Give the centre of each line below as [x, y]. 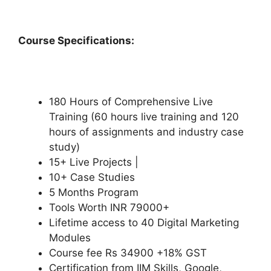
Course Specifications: [76, 41]
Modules [70, 238]
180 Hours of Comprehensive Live [131, 102]
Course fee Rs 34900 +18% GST [128, 253]
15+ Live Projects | [94, 162]
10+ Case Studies [92, 178]
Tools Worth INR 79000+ [109, 208]
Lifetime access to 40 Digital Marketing [144, 223]
